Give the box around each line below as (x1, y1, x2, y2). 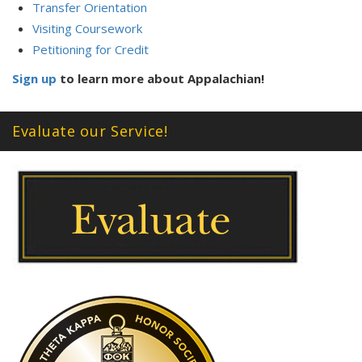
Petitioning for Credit (32, 41, 149, 57)
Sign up (12, 70, 57, 86)
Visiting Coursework (32, 20, 142, 36)
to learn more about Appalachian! (57, 70, 264, 86)
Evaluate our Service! (12, 121, 168, 141)
